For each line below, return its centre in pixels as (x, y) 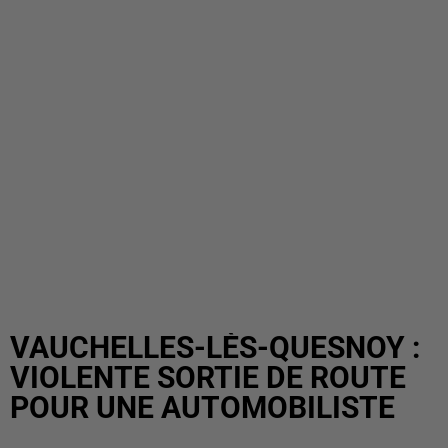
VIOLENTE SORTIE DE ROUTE (208, 377)
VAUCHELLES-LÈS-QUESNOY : (215, 347)
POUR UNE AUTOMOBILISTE (202, 407)
